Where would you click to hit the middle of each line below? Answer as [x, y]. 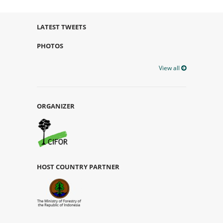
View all [170, 68]
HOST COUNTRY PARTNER [78, 167]
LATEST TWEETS [61, 27]
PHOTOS [50, 46]
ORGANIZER [56, 106]
